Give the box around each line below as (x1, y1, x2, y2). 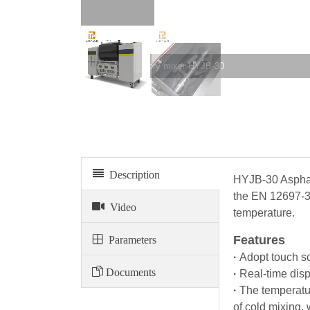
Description (104, 168, 160, 179)
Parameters (103, 233, 156, 244)
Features (233, 233, 285, 247)
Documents (103, 266, 156, 277)
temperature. (233, 207, 295, 219)
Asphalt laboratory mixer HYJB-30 (88, 61, 224, 71)
